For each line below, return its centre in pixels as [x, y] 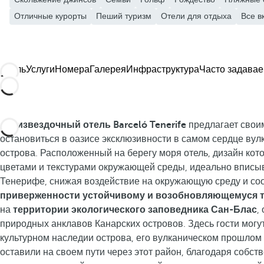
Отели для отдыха [196, 16]
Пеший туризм [124, 16]
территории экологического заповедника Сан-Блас [135, 210]
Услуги [40, 70]
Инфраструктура [163, 70]
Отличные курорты [50, 16]
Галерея [108, 70]
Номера [72, 70]
